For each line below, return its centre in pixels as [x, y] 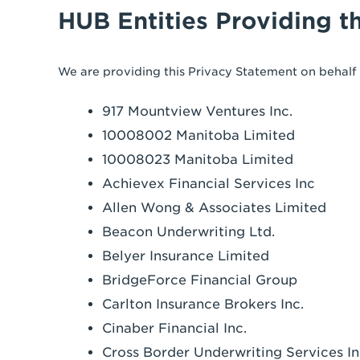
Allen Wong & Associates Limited [214, 208]
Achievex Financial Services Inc [209, 184]
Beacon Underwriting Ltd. [188, 232]
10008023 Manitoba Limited [198, 160]
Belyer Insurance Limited [186, 256]
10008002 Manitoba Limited [198, 135]
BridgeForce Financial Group [200, 280]
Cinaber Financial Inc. [174, 328]
